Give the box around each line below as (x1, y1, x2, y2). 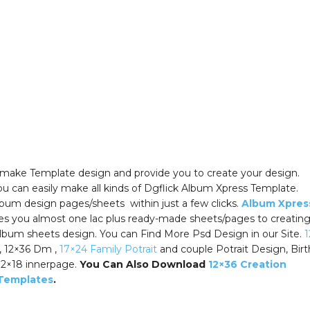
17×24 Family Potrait (59, 242, 157, 255)
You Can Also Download (79, 257, 208, 271)
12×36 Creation (208, 257, 286, 271)
